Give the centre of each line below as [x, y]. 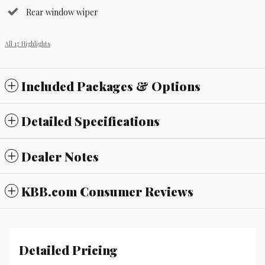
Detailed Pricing [68, 250]
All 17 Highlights [28, 44]
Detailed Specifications [91, 121]
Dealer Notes [60, 156]
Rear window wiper [62, 12]
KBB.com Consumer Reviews [107, 191]
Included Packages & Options [111, 86]
